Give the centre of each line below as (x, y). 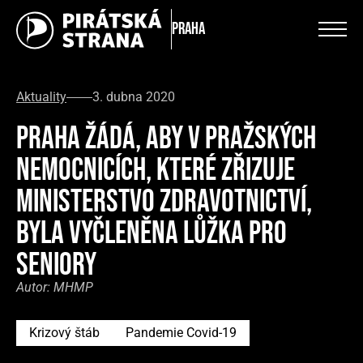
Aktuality (41, 97)
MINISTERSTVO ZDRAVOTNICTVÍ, (164, 202)
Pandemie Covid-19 (181, 333)
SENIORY (56, 265)
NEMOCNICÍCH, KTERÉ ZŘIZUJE (156, 171)
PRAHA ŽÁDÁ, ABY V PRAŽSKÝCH (166, 139)
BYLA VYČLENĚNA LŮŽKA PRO (152, 234)
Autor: (35, 287)
